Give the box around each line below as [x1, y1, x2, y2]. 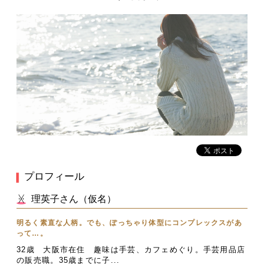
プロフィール [24, 171, 84, 183]
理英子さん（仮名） [31, 194, 116, 204]
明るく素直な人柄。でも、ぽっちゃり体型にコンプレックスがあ [16, 219, 242, 227]
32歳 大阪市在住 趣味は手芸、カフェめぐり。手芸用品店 [16, 245, 246, 255]
